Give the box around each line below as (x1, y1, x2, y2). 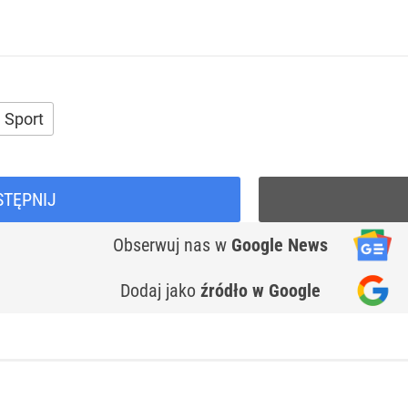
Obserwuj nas (113, 234, 215, 257)
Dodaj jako (120, 280, 200, 302)
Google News (231, 234, 328, 257)
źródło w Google (200, 280, 321, 302)
